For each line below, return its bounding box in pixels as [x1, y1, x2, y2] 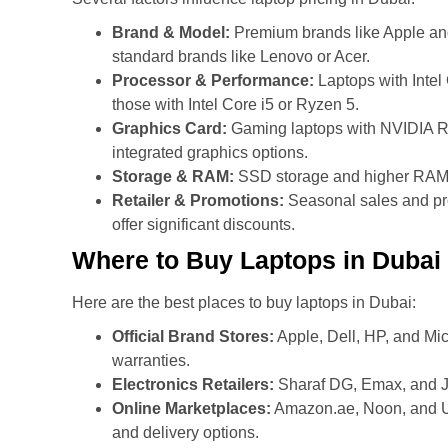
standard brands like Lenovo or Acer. [112, 48, 370, 66]
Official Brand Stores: [112, 328, 274, 346]
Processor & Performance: [112, 72, 314, 90]
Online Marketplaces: [112, 400, 271, 418]
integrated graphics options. [112, 144, 308, 162]
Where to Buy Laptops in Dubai [72, 246, 441, 275]
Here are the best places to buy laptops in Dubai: [72, 294, 416, 312]
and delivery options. [112, 424, 259, 442]
